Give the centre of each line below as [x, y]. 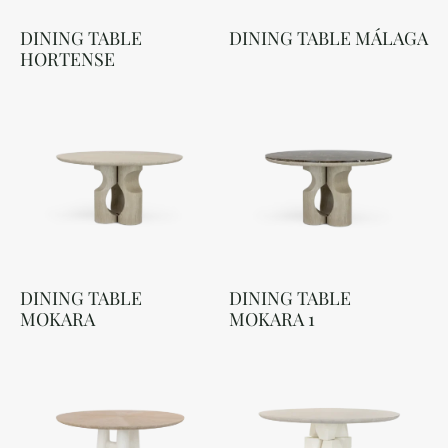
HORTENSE [67, 58]
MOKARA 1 [272, 319]
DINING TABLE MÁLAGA [328, 37]
